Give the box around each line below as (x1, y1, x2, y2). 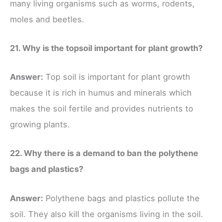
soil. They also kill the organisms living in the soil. (10, 209, 203, 219)
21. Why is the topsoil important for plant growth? (10, 43, 203, 53)
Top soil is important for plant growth (43, 72, 190, 82)
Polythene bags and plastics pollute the (43, 193, 200, 203)
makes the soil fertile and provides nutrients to (10, 104, 193, 114)
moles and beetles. (10, 14, 84, 24)
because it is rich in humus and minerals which (10, 88, 192, 98)
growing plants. (10, 119, 70, 130)
